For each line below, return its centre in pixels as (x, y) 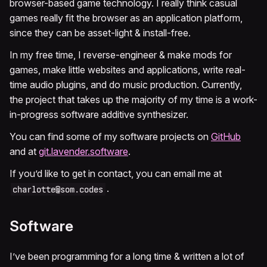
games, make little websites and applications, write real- (128, 70)
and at (24, 152)
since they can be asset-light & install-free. (100, 33)
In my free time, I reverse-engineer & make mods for (121, 55)
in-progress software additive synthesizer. (99, 115)
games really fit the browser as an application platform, (126, 18)
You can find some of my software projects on (110, 137)
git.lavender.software (83, 152)
